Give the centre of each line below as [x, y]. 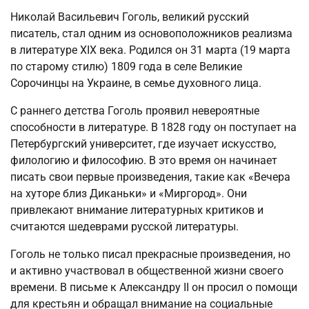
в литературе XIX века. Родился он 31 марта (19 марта [150, 50]
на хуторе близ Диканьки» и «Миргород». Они [129, 193]
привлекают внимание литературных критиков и [137, 210]
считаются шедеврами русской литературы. [124, 226]
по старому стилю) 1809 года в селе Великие [126, 66]
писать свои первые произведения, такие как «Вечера [150, 177]
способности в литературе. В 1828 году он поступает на [153, 127]
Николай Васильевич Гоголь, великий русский [130, 17]
